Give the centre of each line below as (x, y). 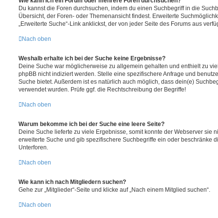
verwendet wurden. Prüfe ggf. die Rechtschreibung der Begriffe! (102, 89)
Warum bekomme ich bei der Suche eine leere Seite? (91, 124)
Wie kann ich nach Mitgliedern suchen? (72, 182)
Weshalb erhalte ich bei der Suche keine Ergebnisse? (92, 58)
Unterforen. (33, 147)
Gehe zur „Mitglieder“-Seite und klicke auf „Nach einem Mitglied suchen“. (114, 190)
